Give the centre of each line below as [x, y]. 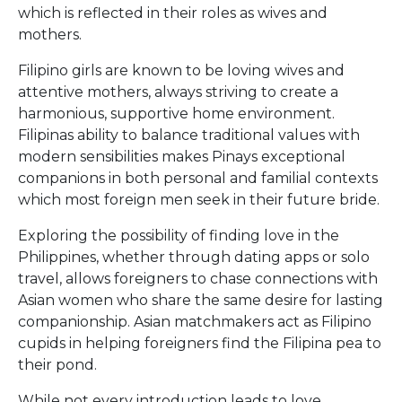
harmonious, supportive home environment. [176, 114]
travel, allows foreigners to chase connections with [198, 279]
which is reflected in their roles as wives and [173, 13]
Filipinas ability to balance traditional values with [189, 135]
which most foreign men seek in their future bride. [199, 200]
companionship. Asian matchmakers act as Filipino [195, 322]
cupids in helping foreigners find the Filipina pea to [200, 343]
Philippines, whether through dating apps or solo [194, 257]
